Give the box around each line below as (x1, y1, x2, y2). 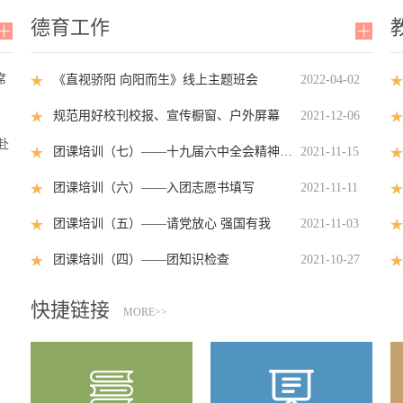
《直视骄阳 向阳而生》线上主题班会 (53, 73, 258, 86)
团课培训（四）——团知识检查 (53, 253, 229, 266)
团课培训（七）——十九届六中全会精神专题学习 (280, 145, 292, 158)
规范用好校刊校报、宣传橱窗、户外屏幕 (53, 109, 280, 122)
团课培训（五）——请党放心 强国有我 (53, 217, 271, 230)
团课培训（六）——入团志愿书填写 (53, 181, 255, 194)
